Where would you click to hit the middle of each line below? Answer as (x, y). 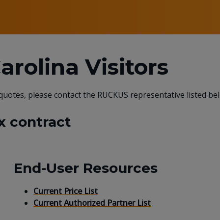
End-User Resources (86, 168)
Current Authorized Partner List (92, 203)
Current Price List (66, 191)
